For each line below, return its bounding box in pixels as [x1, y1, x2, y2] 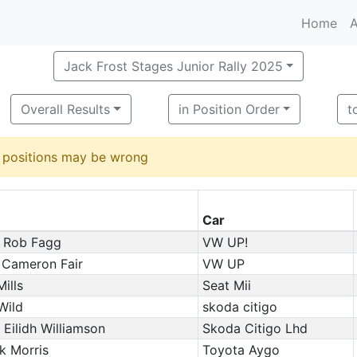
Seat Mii [202, 277, 251, 293]
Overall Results [20, 101, 110, 117]
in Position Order [178, 101, 280, 117]
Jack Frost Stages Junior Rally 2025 [63, 58, 283, 74]
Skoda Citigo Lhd [202, 320, 308, 336]
